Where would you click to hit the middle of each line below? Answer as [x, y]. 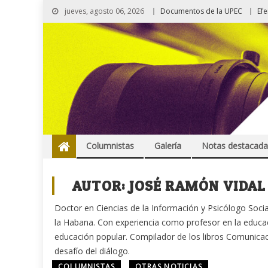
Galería [168, 146]
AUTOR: [101, 186]
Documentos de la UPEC [201, 11]
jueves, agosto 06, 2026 [103, 11]
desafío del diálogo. [92, 251]
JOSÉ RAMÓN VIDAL [198, 186]
